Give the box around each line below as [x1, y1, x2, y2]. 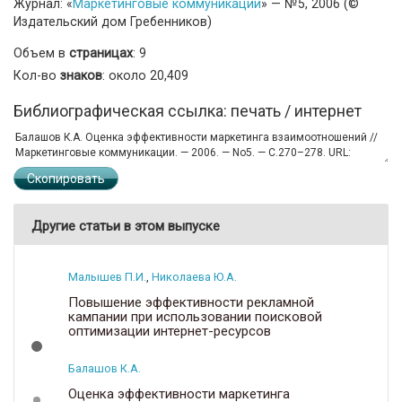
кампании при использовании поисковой [68, 308, 322, 325]
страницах [69, 45, 133, 60]
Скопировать [27, 170, 105, 186]
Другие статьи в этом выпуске [31, 217, 220, 234]
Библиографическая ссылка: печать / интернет [13, 100, 362, 120]
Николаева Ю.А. [152, 269, 237, 284]
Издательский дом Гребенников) [13, 13, 212, 29]
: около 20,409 [102, 67, 188, 83]
